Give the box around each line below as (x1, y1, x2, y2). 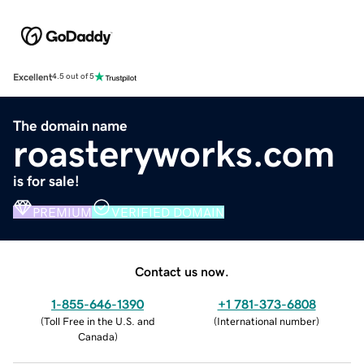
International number (217, 315, 316, 327)
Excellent (13, 71, 52, 82)
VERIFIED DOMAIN (111, 205, 224, 219)
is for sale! (13, 173, 80, 188)
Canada (77, 331, 115, 342)
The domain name (13, 118, 128, 133)
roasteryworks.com (13, 134, 335, 172)
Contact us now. (135, 264, 229, 278)
